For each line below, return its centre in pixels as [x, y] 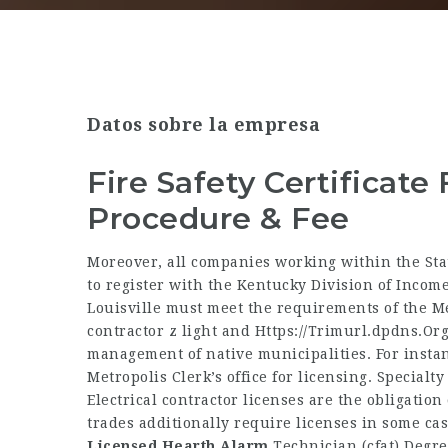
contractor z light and [171, 331]
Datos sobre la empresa [203, 124]
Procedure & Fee [218, 218]
